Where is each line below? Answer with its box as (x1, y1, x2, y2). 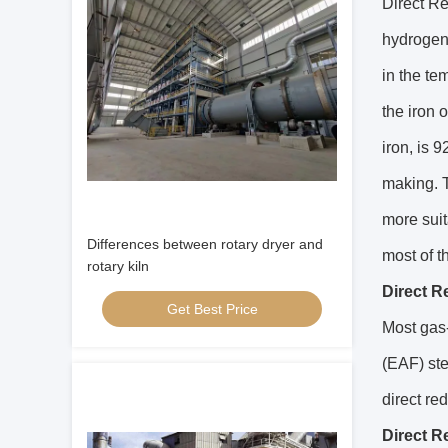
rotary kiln (87, 258, 149, 274)
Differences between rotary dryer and (87, 236, 323, 252)
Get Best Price (166, 301, 258, 317)
